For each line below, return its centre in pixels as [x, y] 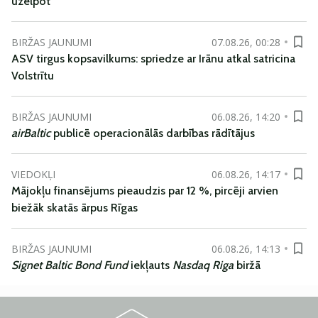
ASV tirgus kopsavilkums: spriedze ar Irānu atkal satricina [153, 59]
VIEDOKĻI [33, 174]
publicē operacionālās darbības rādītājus [153, 133]
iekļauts [152, 265]
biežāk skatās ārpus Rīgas [75, 208]
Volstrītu [33, 76]
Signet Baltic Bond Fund [71, 265]
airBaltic [31, 133]
